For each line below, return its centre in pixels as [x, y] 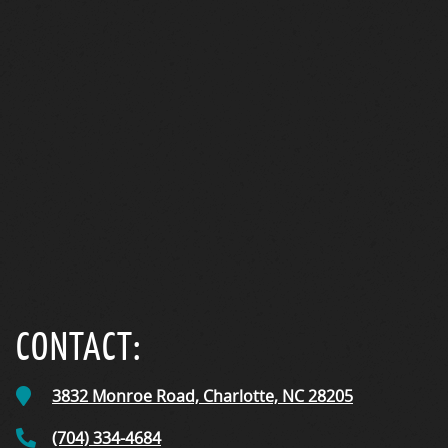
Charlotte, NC [253, 395]
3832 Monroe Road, [127, 395]
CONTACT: [79, 346]
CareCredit [88, 13]
